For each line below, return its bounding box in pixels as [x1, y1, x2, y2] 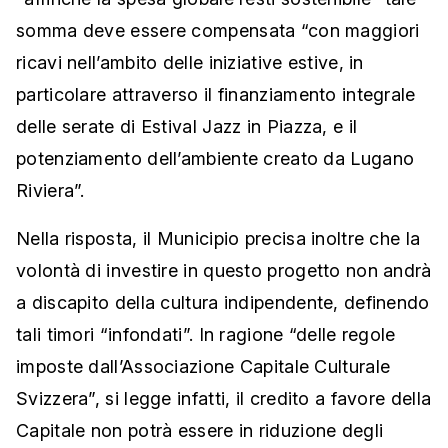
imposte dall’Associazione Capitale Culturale [16, 356, 391, 378]
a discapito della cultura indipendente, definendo [16, 292, 430, 314]
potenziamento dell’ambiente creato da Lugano [16, 148, 415, 170]
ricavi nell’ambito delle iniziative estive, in [16, 52, 364, 74]
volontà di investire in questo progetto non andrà [16, 260, 432, 282]
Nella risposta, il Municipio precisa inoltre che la [16, 228, 421, 250]
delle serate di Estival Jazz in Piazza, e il [16, 116, 358, 138]
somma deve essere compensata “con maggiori [16, 20, 420, 42]
